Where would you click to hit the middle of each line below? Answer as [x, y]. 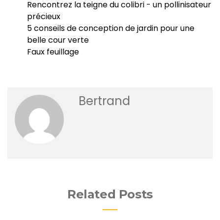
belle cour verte [58, 40]
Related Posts [110, 194]
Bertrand [104, 101]
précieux [44, 16]
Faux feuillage [53, 52]
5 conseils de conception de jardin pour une [111, 28]
